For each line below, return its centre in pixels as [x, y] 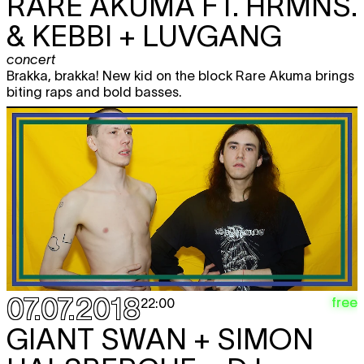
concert [31, 59]
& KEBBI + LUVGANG [144, 35]
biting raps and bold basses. [96, 91]
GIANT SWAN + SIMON [160, 339]
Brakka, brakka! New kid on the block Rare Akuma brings [180, 75]
